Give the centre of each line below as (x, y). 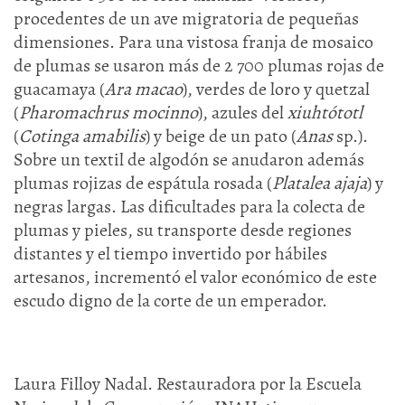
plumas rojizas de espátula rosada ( (143, 183)
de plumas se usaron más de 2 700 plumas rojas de (199, 66)
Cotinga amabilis (82, 136)
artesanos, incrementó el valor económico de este (195, 277)
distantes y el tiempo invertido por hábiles (170, 254)
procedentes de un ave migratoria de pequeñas (186, 19)
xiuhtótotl (325, 113)
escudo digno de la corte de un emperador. (170, 301)
